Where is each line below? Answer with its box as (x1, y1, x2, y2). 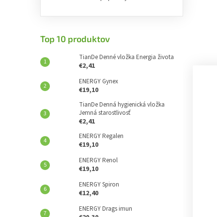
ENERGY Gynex (79, 77, 118, 86)
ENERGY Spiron (79, 180, 119, 189)
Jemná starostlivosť (79, 108, 130, 117)
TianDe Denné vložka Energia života (79, 53, 174, 62)
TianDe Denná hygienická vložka (79, 100, 165, 109)
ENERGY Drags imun (79, 204, 132, 213)
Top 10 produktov (40, 33, 110, 44)
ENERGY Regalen (79, 132, 124, 140)
